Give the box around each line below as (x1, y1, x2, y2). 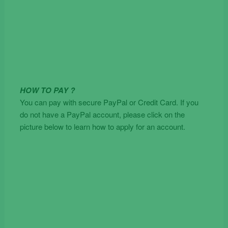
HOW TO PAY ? (19, 84, 75, 96)
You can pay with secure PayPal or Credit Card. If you (19, 97, 198, 108)
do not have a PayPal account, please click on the (19, 109, 185, 120)
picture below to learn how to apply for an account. (19, 121, 185, 132)
